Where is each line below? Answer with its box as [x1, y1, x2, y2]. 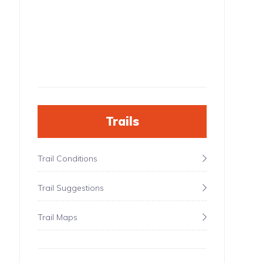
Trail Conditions [38, 153, 98, 164]
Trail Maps [38, 212, 78, 222]
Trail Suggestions [38, 183, 104, 193]
